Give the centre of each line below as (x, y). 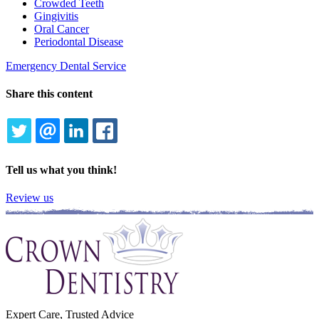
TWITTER (67, 147)
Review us (30, 198)
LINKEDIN (127, 147)
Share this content (49, 94)
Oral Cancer (62, 28)
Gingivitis (56, 16)
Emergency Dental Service (66, 66)
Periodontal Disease (79, 41)
